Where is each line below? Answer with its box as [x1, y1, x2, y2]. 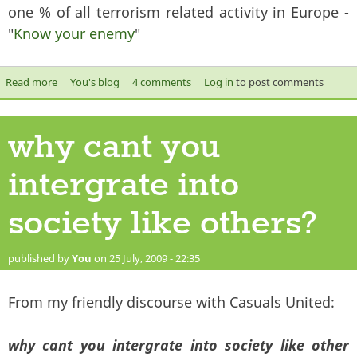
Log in [203, 74, 233, 89]
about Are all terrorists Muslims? [57, 74, 210, 89]
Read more [5, 74, 57, 89]
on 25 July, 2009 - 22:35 [92, 250, 200, 265]
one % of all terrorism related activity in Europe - [8, 2, 349, 22]
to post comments [233, 74, 324, 89]
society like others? [8, 202, 316, 245]
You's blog [69, 74, 120, 89]
